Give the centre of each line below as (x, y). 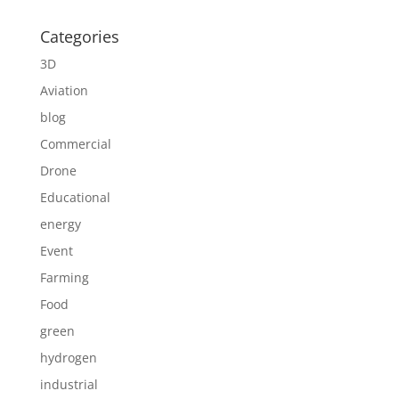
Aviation (64, 90)
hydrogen (68, 358)
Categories (79, 37)
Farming (64, 277)
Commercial (75, 144)
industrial (69, 384)
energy (60, 224)
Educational (75, 197)
